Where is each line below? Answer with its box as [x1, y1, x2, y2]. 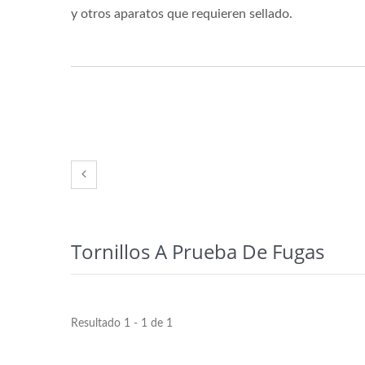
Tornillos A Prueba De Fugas [71, 238, 324, 265]
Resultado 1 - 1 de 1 [71, 318, 173, 329]
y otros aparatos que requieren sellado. [71, 7, 292, 20]
